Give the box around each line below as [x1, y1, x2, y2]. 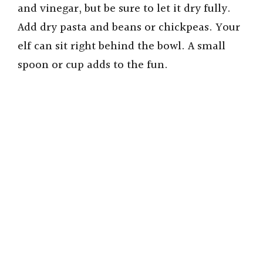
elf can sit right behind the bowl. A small [18, 38, 225, 56]
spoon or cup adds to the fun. [18, 56, 168, 75]
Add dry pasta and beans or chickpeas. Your [18, 19, 240, 37]
